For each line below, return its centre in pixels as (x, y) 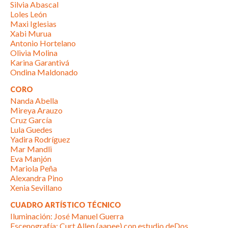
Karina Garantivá (40, 63)
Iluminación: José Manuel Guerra (67, 216)
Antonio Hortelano (43, 43)
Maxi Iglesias (33, 24)
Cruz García (31, 120)
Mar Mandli (31, 149)
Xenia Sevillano (36, 188)
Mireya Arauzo (36, 110)
